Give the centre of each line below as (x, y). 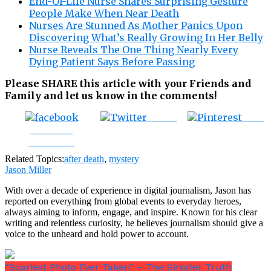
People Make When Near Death (104, 13)
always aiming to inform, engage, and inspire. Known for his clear (131, 212)
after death (84, 158)
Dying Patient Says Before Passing (112, 61)
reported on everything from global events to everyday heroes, (123, 201)
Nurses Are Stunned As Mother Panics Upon (136, 25)
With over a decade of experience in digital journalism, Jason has (128, 190)
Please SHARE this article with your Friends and (128, 83)
